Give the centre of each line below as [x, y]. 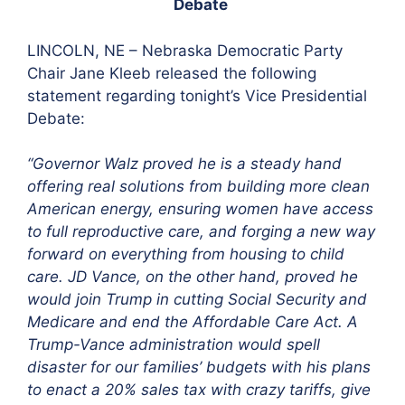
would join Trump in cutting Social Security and [197, 299]
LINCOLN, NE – [85, 50]
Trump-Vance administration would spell [174, 344]
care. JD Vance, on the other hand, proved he [193, 277]
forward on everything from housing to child [186, 254]
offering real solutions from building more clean [198, 186]
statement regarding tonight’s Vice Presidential [197, 95]
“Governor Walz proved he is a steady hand [184, 164]
